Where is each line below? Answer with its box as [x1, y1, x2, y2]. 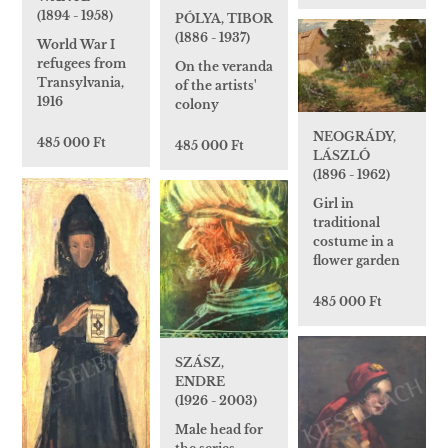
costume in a [313, 233, 394, 249]
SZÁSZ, [175, 354, 224, 370]
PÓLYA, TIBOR [175, 10, 273, 26]
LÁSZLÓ [313, 147, 370, 163]
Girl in [313, 195, 354, 211]
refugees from [37, 56, 126, 72]
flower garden [313, 252, 400, 268]
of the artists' [175, 77, 257, 93]
